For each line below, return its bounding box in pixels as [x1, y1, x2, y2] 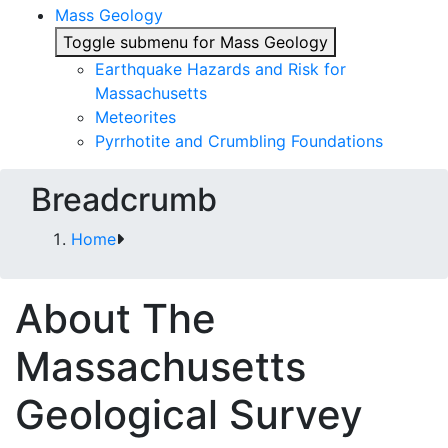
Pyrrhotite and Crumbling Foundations [95, 131, 383, 151]
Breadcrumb [31, 180, 217, 219]
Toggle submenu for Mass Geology [63, 32, 328, 52]
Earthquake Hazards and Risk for [95, 59, 346, 79]
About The [15, 294, 216, 343]
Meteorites [95, 107, 176, 127]
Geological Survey [15, 390, 363, 439]
